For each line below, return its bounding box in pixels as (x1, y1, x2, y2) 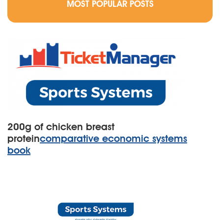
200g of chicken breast (7, 121, 114, 133)
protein (7, 133, 40, 144)
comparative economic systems (40, 133, 187, 144)
